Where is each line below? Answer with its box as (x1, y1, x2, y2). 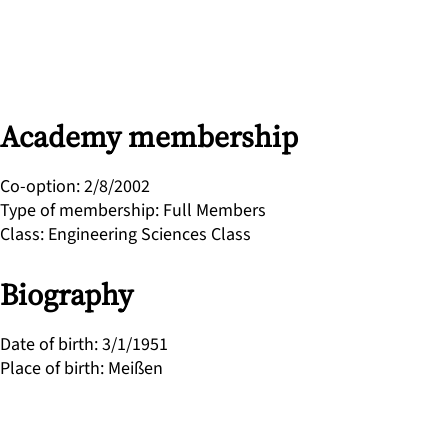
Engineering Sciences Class (48, 222, 251, 247)
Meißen (108, 356, 163, 381)
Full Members (163, 198, 266, 223)
